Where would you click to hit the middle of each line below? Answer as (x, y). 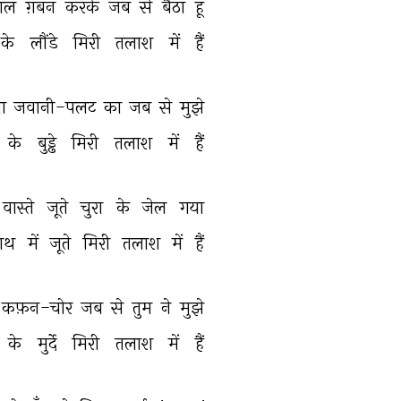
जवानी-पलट (57, 107)
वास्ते (20, 207)
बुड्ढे (49, 143)
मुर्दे (49, 343)
